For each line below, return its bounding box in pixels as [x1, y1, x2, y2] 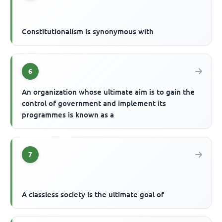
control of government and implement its [22, 99, 166, 108]
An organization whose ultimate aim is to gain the [22, 87, 195, 96]
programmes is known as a [22, 110, 114, 119]
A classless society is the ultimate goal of [22, 190, 165, 199]
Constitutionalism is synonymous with [22, 27, 154, 36]
